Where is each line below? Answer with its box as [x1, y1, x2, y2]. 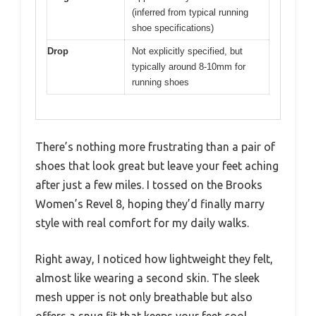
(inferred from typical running [132, 7, 248, 18]
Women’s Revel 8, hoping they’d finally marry [35, 197, 265, 210]
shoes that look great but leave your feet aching [35, 159, 279, 172]
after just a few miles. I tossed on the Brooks [35, 178, 262, 191]
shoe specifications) [132, 23, 214, 33]
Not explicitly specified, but [132, 46, 243, 56]
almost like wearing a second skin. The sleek [35, 271, 260, 284]
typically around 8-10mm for [132, 61, 245, 72]
